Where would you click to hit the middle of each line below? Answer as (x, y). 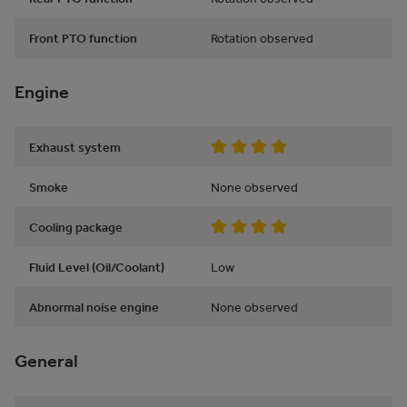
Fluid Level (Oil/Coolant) (97, 267)
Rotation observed (262, 38)
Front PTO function (83, 38)
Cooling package (76, 227)
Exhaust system (75, 147)
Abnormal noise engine (94, 307)
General (46, 361)
